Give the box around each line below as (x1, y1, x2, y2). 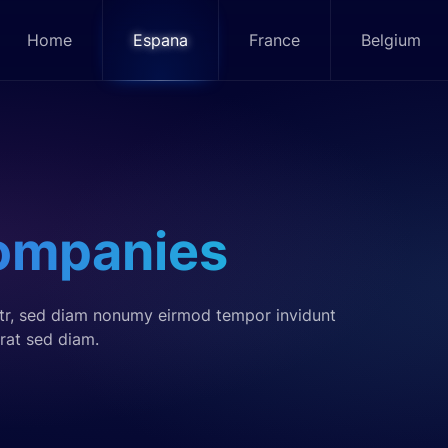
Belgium (361, 30, 421, 50)
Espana (133, 30, 188, 50)
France (249, 30, 300, 50)
